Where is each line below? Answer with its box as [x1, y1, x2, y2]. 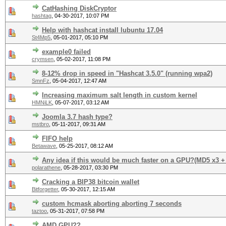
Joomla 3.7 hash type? [42, 113, 112, 121]
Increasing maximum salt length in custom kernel [42, 91, 197, 99]
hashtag [32, 13, 51, 19]
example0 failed [42, 48, 91, 55]
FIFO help [42, 135, 73, 142]
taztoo [32, 208, 47, 214]
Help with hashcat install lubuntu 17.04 [42, 26, 163, 34]
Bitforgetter [32, 186, 58, 192]
